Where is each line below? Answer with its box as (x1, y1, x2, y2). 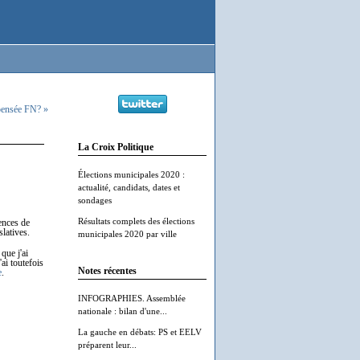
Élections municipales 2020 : (78, 170, 185, 179)
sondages (78, 195, 112, 205)
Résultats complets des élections (78, 216, 194, 226)
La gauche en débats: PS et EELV (78, 327, 202, 337)
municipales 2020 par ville (78, 229, 177, 239)
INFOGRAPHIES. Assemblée (78, 293, 186, 303)
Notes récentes (78, 266, 137, 276)
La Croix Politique (78, 142, 153, 153)
